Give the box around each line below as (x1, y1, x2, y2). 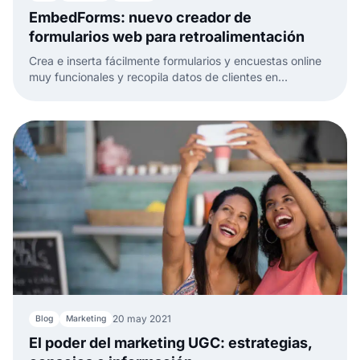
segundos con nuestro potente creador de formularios (29, 86, 312, 100)
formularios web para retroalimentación (29, 28, 305, 46)
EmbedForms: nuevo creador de (29, 9, 252, 27)
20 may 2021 (112, 313, 171, 325)
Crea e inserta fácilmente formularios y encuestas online (29, 54, 321, 68)
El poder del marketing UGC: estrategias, (29, 334, 312, 352)
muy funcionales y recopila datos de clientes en (29, 70, 278, 84)
